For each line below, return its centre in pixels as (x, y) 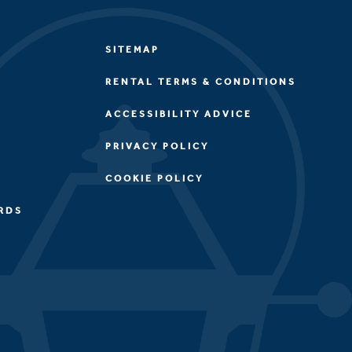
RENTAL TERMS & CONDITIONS (200, 81)
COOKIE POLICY (154, 178)
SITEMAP (132, 49)
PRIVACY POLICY (157, 146)
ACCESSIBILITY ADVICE (178, 114)
